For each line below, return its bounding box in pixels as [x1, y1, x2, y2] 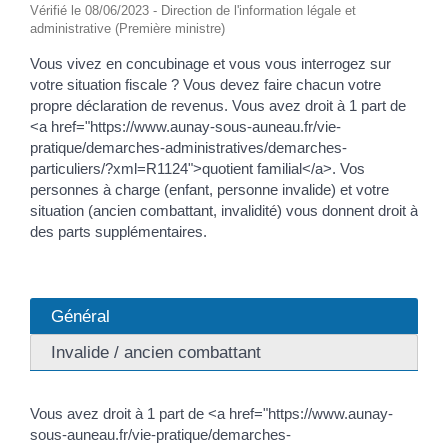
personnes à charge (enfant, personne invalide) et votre [30, 180, 389, 198]
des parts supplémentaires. [30, 222, 207, 240]
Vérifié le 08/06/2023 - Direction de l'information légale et [30, 2, 356, 18]
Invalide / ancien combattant [51, 342, 261, 362]
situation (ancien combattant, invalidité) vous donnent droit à [30, 201, 418, 219]
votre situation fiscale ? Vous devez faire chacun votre [30, 75, 381, 93]
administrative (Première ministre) [30, 20, 225, 36]
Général [51, 306, 110, 326]
